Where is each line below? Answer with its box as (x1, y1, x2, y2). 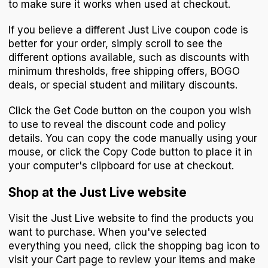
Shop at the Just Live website (8, 185, 187, 200)
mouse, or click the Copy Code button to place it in (8, 146, 252, 159)
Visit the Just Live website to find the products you (8, 212, 254, 225)
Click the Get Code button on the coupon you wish (8, 105, 251, 117)
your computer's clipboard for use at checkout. (8, 160, 234, 172)
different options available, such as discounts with (8, 51, 249, 64)
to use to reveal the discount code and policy (8, 118, 226, 131)
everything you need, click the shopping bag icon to (8, 240, 260, 252)
